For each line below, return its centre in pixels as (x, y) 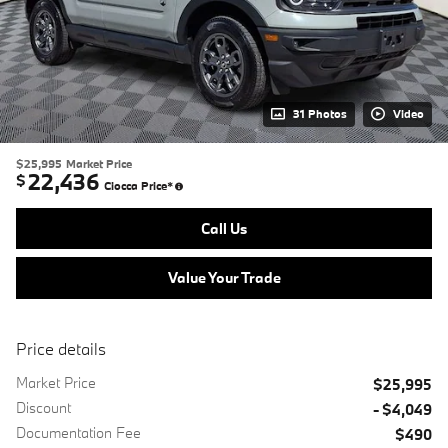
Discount (43, 407)
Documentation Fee (78, 432)
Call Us (224, 228)
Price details (61, 348)
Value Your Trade (224, 278)
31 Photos (320, 113)
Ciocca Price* (138, 185)
